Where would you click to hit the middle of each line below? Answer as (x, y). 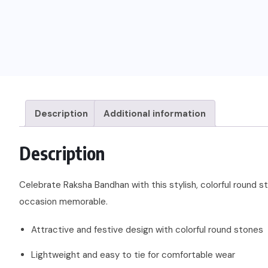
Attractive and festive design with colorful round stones (147, 229)
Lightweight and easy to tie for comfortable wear (133, 255)
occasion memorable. (63, 201)
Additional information (155, 113)
